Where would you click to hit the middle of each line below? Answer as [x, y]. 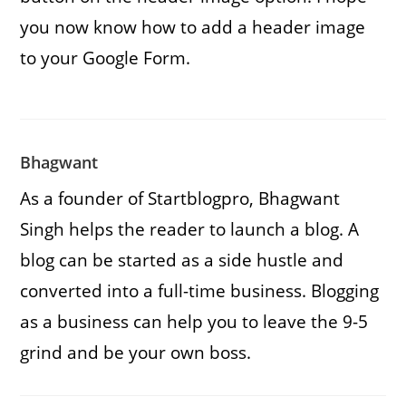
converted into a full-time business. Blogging [200, 290]
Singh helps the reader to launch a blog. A [190, 229]
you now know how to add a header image [193, 27]
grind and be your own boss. [136, 352]
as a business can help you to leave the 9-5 [194, 321]
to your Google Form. [106, 58]
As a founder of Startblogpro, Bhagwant [180, 198]
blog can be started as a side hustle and [182, 260]
